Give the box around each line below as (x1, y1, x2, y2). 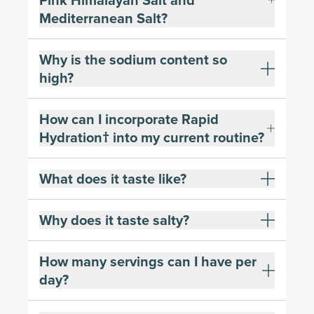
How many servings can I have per (39, 251, 257, 272)
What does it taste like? (39, 168, 186, 189)
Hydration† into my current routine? (39, 127, 264, 148)
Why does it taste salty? (39, 210, 189, 231)
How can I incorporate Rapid (39, 109, 219, 130)
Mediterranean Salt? (39, 8, 168, 29)
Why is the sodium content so (39, 49, 227, 70)
